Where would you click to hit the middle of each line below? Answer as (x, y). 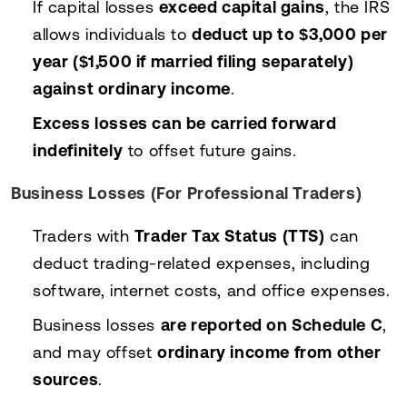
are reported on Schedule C (272, 324)
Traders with (84, 235)
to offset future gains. (210, 150)
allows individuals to (113, 34)
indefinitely (78, 150)
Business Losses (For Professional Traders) (187, 193)
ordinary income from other (269, 352)
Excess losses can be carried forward (185, 123)
